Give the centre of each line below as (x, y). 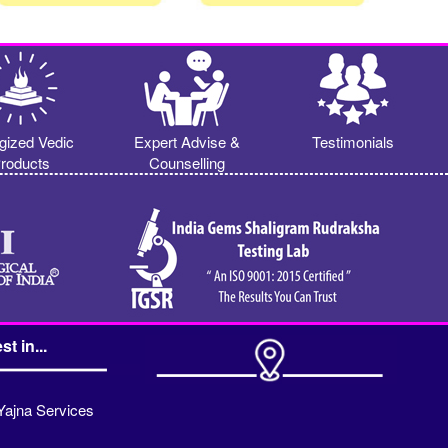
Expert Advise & (187, 141)
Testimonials (353, 141)
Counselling (187, 162)
